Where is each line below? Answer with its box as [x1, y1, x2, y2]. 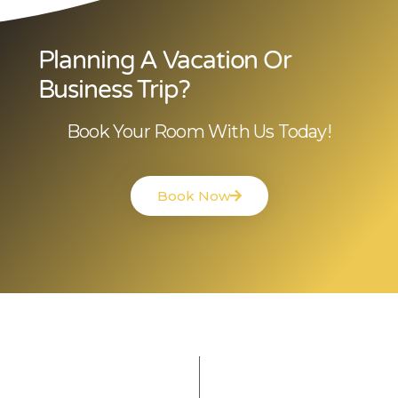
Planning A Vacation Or [37, 45, 291, 76]
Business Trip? [37, 75, 190, 106]
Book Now [156, 187, 230, 205]
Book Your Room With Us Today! [67, 121, 331, 143]
